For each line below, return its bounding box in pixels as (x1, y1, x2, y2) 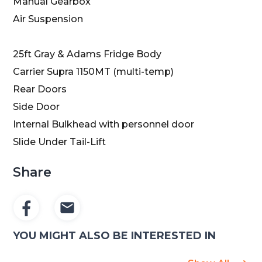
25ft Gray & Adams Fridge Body (13, 48, 162, 60)
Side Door (13, 101, 60, 112)
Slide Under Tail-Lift (13, 136, 106, 147)
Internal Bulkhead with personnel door (13, 118, 195, 130)
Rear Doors (13, 83, 67, 95)
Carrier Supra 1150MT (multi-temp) (13, 65, 174, 77)
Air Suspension (13, 13, 84, 25)
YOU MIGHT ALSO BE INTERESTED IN (13, 229, 216, 242)
